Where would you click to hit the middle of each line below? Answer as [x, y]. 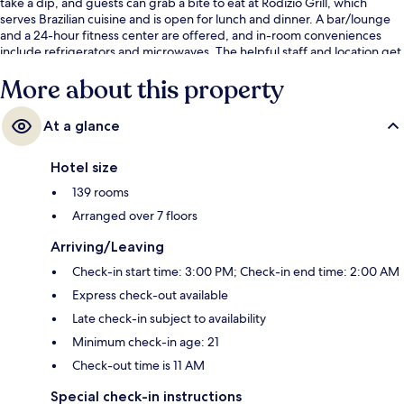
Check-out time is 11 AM [138, 366]
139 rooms [101, 193]
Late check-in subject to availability [169, 319]
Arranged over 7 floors [135, 216]
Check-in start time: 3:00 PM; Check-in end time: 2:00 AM [236, 272]
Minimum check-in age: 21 [146, 342]
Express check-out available [150, 295]
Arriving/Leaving [107, 247]
